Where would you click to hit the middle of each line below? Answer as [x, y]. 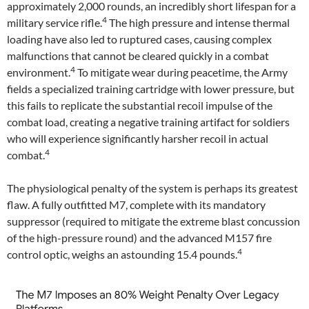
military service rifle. [54, 22]
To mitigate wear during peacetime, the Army [181, 72]
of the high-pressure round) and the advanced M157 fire [139, 238]
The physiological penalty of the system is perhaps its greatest [152, 188]
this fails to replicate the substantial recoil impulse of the [140, 105]
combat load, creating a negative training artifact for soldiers [148, 122]
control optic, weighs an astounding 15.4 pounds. [122, 254]
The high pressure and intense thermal [198, 22]
